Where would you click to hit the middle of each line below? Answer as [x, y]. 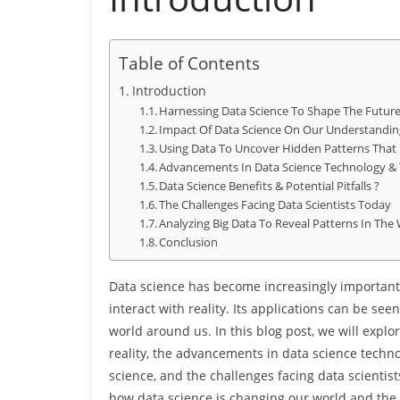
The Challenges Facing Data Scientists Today [275, 204]
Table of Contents [189, 63]
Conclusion [189, 242]
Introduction [169, 91]
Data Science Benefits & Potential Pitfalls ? [270, 186]
